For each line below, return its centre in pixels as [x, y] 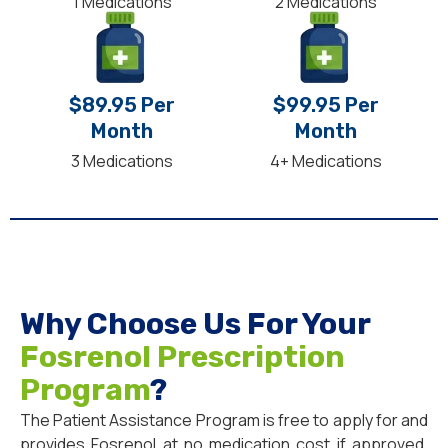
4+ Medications [326, 161]
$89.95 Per [122, 105]
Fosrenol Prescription [182, 357]
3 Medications [122, 161]
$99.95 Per [326, 105]
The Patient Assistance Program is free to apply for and [224, 420]
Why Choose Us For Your [195, 324]
